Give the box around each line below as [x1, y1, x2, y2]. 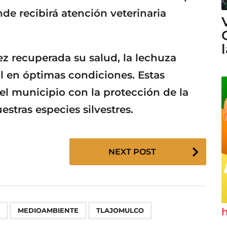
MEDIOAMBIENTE [18, 206, 79, 214]
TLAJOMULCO [96, 206, 144, 214]
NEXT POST [108, 146, 156, 157]
